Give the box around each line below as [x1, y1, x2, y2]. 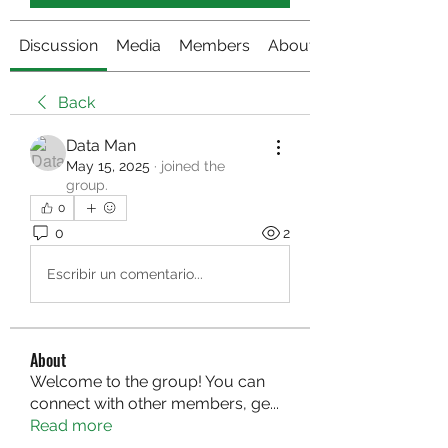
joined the [161, 158, 225, 174]
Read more [30, 416, 112, 435]
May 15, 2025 [66, 158, 150, 174]
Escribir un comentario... [47, 265, 203, 282]
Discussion [19, 36, 98, 55]
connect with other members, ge [30, 394, 270, 413]
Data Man [66, 136, 136, 155]
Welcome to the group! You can [30, 372, 265, 391]
